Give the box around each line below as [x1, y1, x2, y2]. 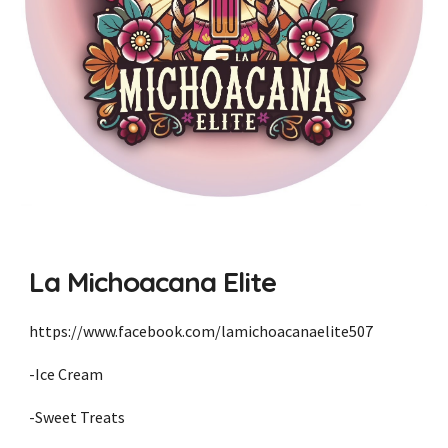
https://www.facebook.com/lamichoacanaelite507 [29, 321, 374, 342]
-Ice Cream [29, 364, 104, 385]
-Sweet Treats [29, 407, 126, 428]
